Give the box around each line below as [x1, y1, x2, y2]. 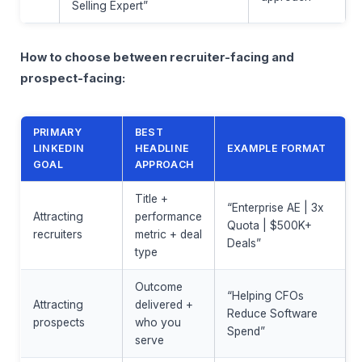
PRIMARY [32, 126, 82, 139]
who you [134, 316, 181, 330]
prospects [32, 316, 85, 330]
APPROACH [134, 158, 195, 171]
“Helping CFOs [226, 289, 304, 303]
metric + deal [134, 228, 202, 242]
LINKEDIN [32, 142, 85, 155]
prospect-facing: [20, 71, 125, 86]
